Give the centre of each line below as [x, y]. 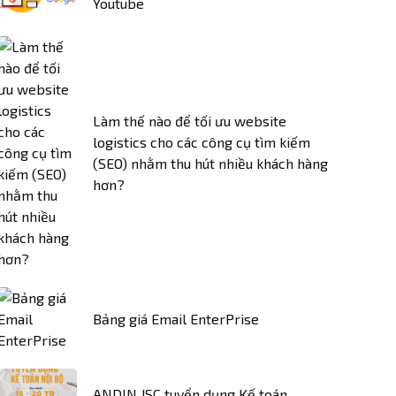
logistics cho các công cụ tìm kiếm [202, 142]
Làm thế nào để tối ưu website [190, 121]
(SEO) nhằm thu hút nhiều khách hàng [210, 163]
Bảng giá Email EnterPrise [176, 319]
